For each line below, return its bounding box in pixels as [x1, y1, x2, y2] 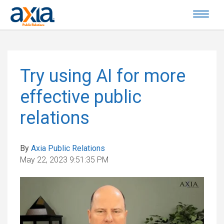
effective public [20, 86, 141, 107]
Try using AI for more [20, 65, 185, 86]
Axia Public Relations [31, 143, 105, 153]
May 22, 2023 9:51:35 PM [20, 155, 108, 164]
